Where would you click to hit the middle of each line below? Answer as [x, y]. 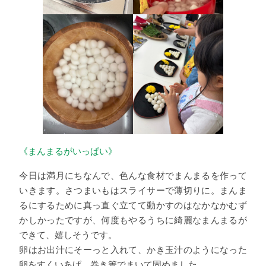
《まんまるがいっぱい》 [68, 151]
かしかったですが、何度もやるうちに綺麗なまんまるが [133, 220]
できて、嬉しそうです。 [68, 235]
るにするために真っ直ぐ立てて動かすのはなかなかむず [133, 205]
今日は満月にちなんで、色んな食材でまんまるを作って [133, 175]
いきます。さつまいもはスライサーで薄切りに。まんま [133, 190]
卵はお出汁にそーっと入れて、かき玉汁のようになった [133, 249]
